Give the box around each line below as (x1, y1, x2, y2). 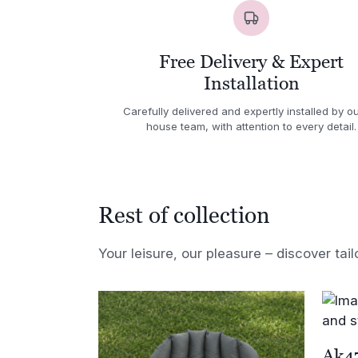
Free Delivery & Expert (159, 51, 344, 73)
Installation (203, 73, 300, 94)
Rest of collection (98, 201, 271, 228)
